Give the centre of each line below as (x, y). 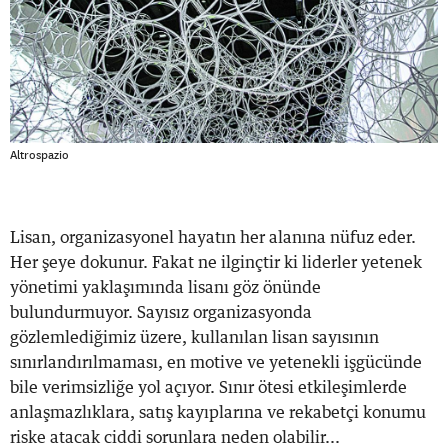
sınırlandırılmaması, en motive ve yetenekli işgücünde (216, 363)
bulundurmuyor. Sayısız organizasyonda (161, 313)
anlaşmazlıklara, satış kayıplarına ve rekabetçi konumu (218, 413)
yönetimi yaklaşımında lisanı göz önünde (165, 288)
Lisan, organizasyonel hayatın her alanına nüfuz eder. (213, 238)
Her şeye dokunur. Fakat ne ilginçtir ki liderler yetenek (216, 263)
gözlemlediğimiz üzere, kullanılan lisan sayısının (194, 338)
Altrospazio (39, 155)
